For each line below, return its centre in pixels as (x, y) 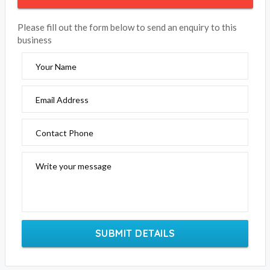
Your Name (56, 67)
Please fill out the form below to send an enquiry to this (127, 27)
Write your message (73, 166)
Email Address (62, 100)
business (34, 40)
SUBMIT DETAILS (135, 233)
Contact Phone (64, 133)
